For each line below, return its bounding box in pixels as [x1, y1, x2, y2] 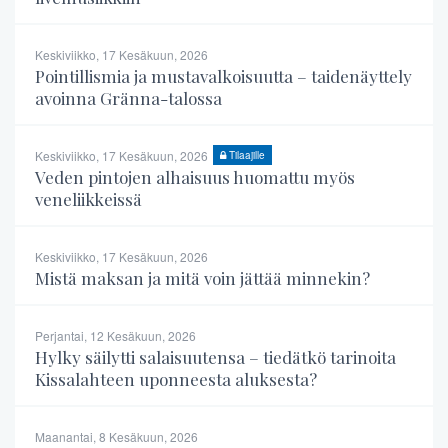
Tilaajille [226, 147, 265, 162]
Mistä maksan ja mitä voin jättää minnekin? [35, 266, 370, 289]
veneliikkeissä [35, 187, 142, 210]
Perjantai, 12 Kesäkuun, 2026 [35, 326, 196, 344]
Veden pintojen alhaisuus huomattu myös [35, 165, 355, 188]
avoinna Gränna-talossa [35, 86, 222, 109]
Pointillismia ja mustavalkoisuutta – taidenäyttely [35, 64, 412, 87]
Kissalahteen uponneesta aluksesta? [35, 367, 317, 390]
